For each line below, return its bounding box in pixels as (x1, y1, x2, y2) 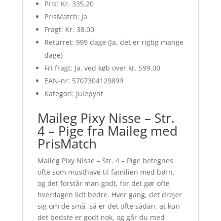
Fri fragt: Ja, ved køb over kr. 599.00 (44, 63, 160, 73)
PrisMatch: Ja (44, 12, 87, 22)
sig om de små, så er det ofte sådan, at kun (37, 201, 180, 211)
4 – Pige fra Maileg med (37, 122, 178, 140)
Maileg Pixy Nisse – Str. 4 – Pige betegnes (37, 156, 173, 166)
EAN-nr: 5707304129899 (44, 76, 123, 86)
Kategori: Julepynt (44, 89, 103, 99)
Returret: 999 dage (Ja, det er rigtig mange (44, 37, 184, 47)
